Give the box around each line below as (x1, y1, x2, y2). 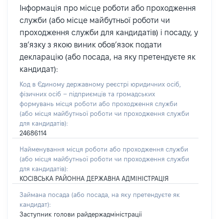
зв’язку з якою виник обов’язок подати (20, 41, 162, 49)
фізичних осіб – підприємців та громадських (20, 90, 155, 97)
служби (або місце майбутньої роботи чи (20, 16, 170, 24)
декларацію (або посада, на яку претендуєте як (20, 53, 196, 61)
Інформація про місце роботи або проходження (20, 4, 196, 12)
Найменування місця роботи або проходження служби (20, 146, 188, 153)
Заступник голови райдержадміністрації (20, 211, 142, 218)
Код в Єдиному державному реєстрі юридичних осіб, (20, 81, 181, 88)
